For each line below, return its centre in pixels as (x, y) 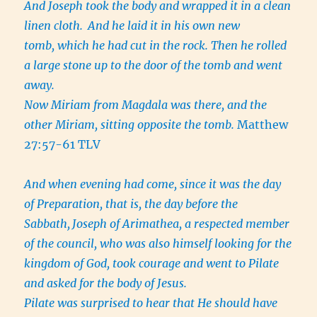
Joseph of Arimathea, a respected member (181, 224)
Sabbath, (47, 224)
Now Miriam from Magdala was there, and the (146, 105)
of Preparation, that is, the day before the (131, 204)
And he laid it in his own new (164, 26)
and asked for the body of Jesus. (107, 283)
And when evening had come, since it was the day (153, 184)
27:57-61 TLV (63, 145)
